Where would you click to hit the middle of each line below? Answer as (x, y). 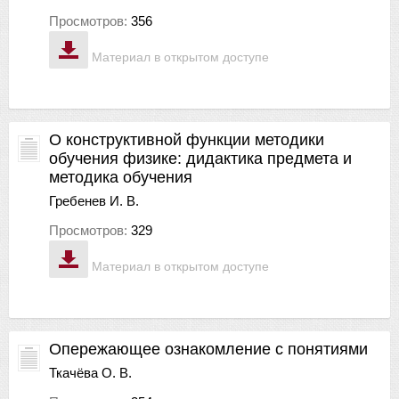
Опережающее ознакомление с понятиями (208, 349)
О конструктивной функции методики (187, 139)
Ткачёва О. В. (90, 372)
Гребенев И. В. (94, 200)
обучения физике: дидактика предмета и (200, 158)
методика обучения (121, 177)
